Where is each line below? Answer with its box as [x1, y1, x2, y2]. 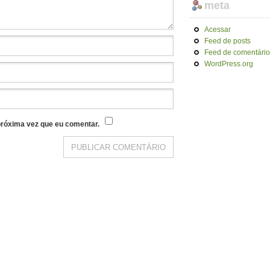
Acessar [204, 25, 231, 34]
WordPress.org [204, 60, 253, 68]
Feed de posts [204, 37, 251, 45]
